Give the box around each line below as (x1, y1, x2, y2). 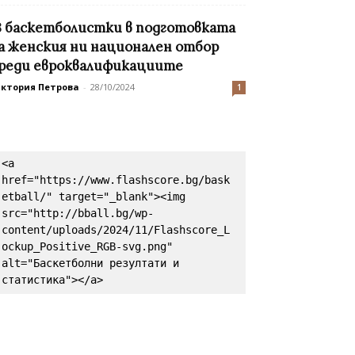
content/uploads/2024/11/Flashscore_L (2, 223, 230, 237)
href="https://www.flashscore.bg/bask (2, 174, 230, 187)
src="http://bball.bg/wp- (2, 207, 154, 220)
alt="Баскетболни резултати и (2, 257, 179, 270)
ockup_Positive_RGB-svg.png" (2, 240, 173, 254)
